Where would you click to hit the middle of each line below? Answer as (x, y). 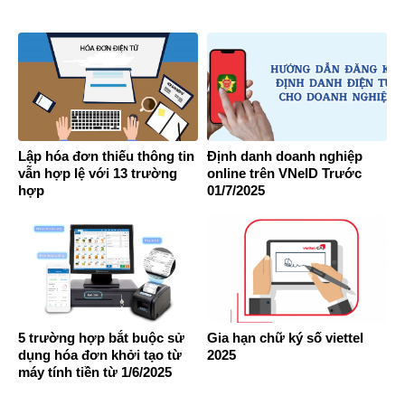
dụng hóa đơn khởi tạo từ (100, 355)
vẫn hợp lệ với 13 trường (98, 173)
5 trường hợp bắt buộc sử (101, 338)
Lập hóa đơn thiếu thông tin (106, 155)
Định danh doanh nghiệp (285, 155)
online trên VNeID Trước (284, 173)
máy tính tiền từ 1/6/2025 (95, 372)
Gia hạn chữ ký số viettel (285, 338)
